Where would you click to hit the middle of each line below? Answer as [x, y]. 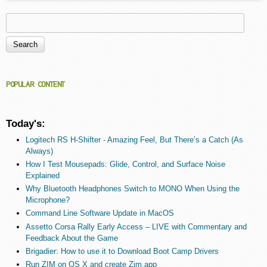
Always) [39, 151]
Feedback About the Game [72, 238]
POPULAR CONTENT [35, 84]
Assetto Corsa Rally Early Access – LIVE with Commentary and [136, 226]
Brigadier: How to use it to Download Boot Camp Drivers [122, 251]
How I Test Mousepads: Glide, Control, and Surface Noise [125, 164]
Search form [49, 45]
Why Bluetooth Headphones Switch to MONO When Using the [132, 189]
